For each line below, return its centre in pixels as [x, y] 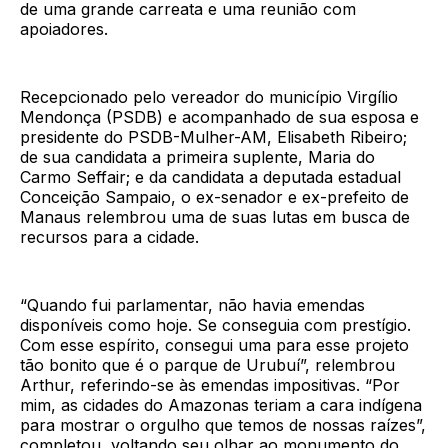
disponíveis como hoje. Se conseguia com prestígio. [215, 325]
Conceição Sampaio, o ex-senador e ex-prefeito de [214, 197]
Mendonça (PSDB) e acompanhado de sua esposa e [219, 117]
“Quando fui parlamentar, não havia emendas [192, 305]
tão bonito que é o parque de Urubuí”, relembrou [207, 365]
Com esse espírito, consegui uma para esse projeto [214, 345]
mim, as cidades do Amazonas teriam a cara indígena [221, 405]
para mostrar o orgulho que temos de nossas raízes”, [223, 425]
